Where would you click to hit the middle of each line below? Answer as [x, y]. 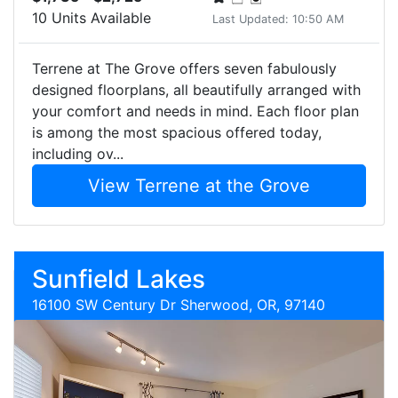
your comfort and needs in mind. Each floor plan [195, 111]
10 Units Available [92, 18]
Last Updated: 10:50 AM [278, 19]
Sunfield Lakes [119, 279]
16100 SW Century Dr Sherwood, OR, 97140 [179, 305]
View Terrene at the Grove [199, 186]
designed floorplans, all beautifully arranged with [196, 90]
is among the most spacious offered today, [177, 132]
